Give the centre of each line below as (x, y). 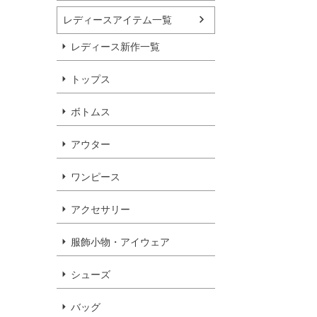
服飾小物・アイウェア (120, 242)
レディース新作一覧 (115, 46)
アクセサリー (100, 209)
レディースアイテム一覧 (117, 19)
